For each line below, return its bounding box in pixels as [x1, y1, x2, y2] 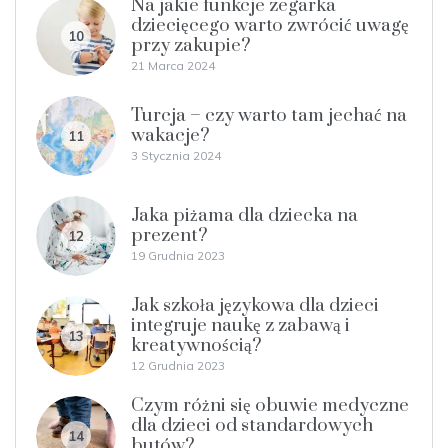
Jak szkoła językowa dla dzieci [131, 293, 379, 317]
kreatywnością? [131, 333, 262, 357]
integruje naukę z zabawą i [131, 313, 350, 337]
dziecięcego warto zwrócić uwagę [131, 13, 409, 37]
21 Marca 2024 [131, 57, 215, 73]
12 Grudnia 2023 [131, 357, 225, 373]
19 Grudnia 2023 [131, 247, 225, 263]
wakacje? [131, 123, 210, 147]
